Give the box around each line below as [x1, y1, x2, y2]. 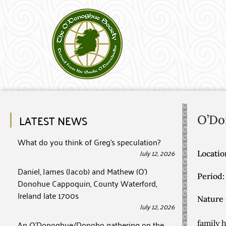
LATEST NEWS [19, 110, 87, 130]
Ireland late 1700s [18, 188, 79, 202]
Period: [197, 171, 224, 181]
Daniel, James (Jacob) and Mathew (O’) [18, 164, 147, 178]
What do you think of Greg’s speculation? [18, 135, 160, 149]
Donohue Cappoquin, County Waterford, [18, 176, 157, 190]
